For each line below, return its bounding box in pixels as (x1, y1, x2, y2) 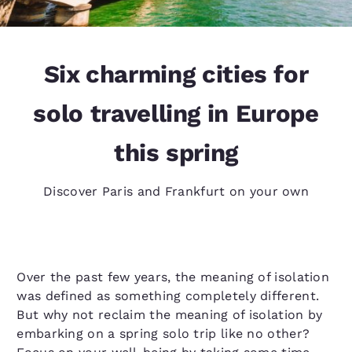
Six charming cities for (43, 60, 309, 89)
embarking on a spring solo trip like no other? (16, 326, 310, 341)
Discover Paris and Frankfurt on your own (43, 184, 309, 199)
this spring (113, 138, 239, 167)
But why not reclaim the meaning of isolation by (16, 307, 323, 322)
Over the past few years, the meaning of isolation (16, 269, 330, 284)
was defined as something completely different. (16, 288, 320, 303)
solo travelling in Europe (33, 99, 319, 128)
